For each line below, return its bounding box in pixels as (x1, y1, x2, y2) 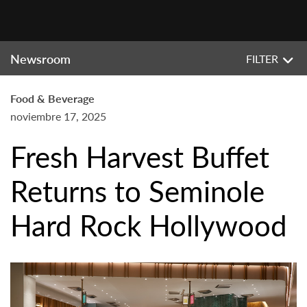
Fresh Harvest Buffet (10, 136, 269, 177)
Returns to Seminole (10, 170, 265, 211)
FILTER (246, 51, 278, 66)
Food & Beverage (10, 90, 95, 106)
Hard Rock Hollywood (10, 204, 287, 245)
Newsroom (10, 50, 71, 67)
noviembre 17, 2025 (10, 108, 106, 124)
